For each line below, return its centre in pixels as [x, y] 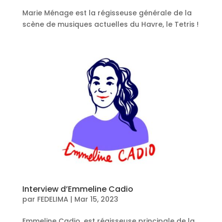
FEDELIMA [53, 199]
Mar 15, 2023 [96, 199]
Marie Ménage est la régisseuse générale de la [107, 13]
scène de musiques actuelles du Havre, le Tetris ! [110, 24]
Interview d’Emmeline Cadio [78, 189]
